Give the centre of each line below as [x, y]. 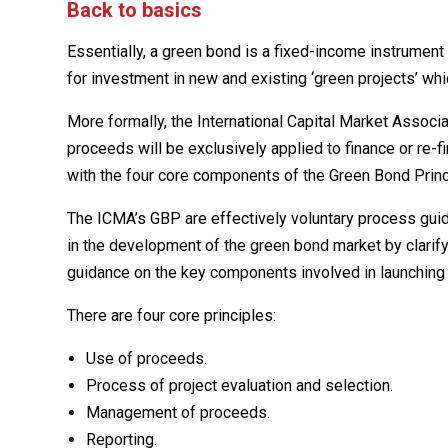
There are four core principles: [172, 316]
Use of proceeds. [147, 359]
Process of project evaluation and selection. [240, 386]
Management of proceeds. [178, 413]
